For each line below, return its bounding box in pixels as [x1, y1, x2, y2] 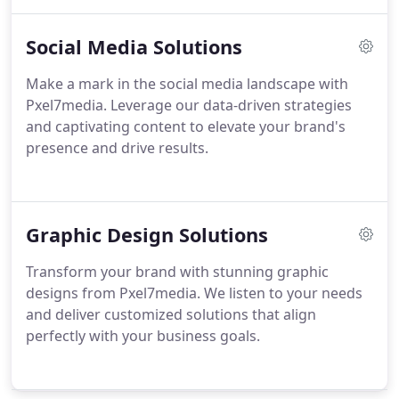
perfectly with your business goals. [26, 326, 260, 346]
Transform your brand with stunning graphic [26, 262, 329, 281]
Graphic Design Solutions [26, 222, 268, 248]
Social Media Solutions [26, 34, 242, 60]
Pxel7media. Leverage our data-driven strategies [26, 95, 352, 115]
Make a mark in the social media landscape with [26, 74, 348, 94]
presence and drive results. [26, 138, 208, 158]
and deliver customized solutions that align [26, 305, 316, 324]
